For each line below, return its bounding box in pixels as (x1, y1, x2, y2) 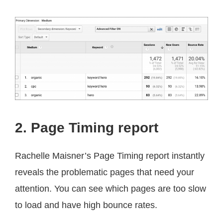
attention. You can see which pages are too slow (15, 184, 206, 194)
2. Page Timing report (15, 119, 158, 135)
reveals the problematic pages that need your (15, 167, 194, 178)
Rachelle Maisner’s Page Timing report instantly (15, 151, 205, 161)
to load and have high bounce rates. (15, 200, 157, 211)
